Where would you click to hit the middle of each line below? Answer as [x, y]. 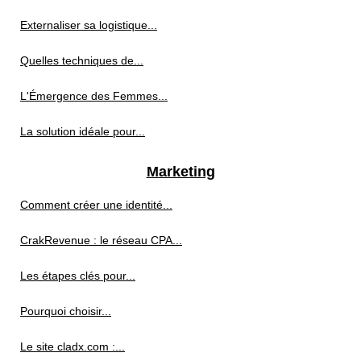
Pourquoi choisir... [66, 311]
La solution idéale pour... [83, 131]
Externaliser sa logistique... [89, 25]
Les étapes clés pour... [78, 275]
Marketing [180, 171]
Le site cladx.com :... [73, 346]
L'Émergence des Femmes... [94, 95]
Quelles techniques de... [82, 60]
